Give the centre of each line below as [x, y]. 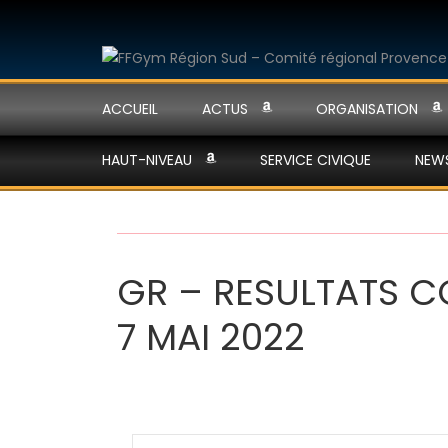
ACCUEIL [130, 109]
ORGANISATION [367, 109]
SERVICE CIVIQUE [315, 160]
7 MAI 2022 [211, 338]
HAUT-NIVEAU [147, 160]
